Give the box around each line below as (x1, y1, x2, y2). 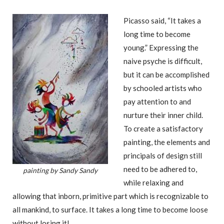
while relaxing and (123, 177, 183, 187)
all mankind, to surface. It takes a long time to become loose (12, 204, 208, 214)
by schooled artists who (123, 83, 202, 92)
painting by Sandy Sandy (23, 165, 97, 174)
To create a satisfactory (123, 123, 203, 133)
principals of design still (123, 150, 202, 160)
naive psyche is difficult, (123, 56, 202, 65)
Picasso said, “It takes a (123, 15, 201, 25)
